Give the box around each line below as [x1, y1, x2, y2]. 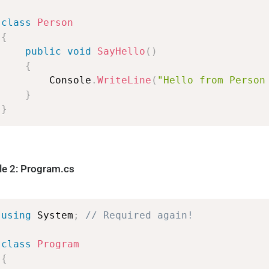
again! [157, 209, 194, 221]
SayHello [97, 46, 146, 58]
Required [103, 209, 152, 221]
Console [49, 74, 92, 86]
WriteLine [97, 74, 152, 86]
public [25, 46, 62, 58]
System [37, 209, 74, 221]
